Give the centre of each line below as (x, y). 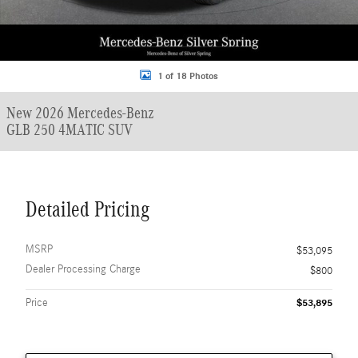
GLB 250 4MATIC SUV (70, 129)
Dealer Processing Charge (83, 269)
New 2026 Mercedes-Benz (80, 113)
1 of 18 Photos (188, 76)
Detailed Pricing (88, 209)
